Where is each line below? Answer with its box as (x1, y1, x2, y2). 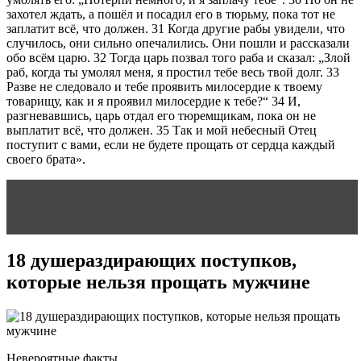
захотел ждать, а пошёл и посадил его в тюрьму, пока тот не (6, 6, 335, 21)
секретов (23, 206, 74, 221)
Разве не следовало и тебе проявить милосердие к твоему (6, 79, 322, 93)
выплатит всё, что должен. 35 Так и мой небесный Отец (6, 122, 317, 137)
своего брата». (6, 151, 85, 166)
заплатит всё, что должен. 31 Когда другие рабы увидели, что (6, 21, 345, 35)
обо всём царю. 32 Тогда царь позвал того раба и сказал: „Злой (6, 50, 351, 64)
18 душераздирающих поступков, (6, 250, 297, 272)
